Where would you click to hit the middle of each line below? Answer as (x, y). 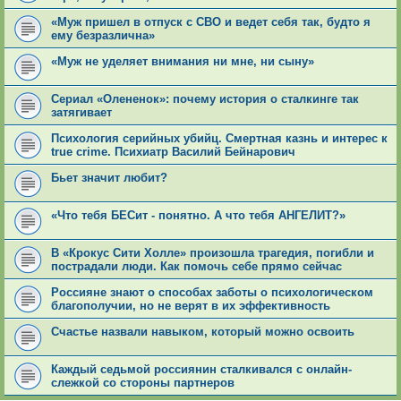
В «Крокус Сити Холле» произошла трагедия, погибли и (213, 252)
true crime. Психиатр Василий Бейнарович (173, 151)
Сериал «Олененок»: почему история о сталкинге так (205, 98)
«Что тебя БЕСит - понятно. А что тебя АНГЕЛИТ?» (198, 215)
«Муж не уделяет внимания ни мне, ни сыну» (183, 61)
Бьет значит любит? (109, 177)
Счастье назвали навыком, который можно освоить (203, 331)
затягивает (81, 112)
